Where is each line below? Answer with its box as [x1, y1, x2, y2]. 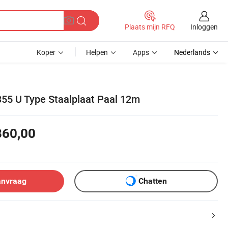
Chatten [138, 176, 167, 186]
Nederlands [174, 47, 210, 57]
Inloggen [190, 21, 218, 32]
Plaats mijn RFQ [125, 22, 175, 32]
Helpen [86, 47, 108, 57]
